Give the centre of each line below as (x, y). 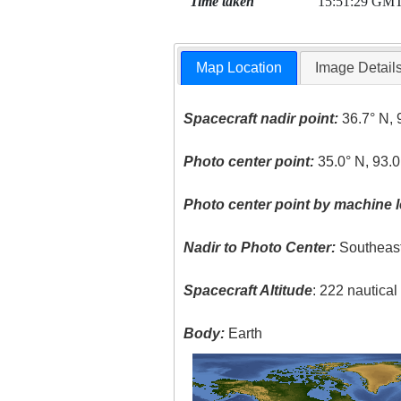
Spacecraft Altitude (248, 291)
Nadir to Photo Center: (260, 248)
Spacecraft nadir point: (261, 119)
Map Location (239, 68)
